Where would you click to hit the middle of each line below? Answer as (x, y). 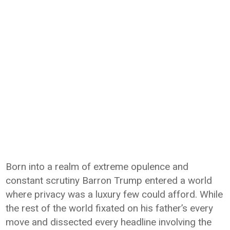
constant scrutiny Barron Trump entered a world (109, 180)
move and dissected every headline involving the (109, 222)
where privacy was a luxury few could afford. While (114, 194)
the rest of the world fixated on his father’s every (110, 208)
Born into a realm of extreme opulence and (97, 167)
